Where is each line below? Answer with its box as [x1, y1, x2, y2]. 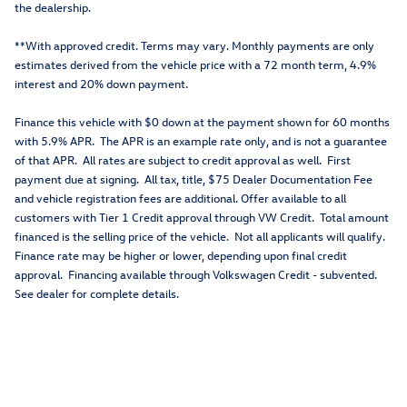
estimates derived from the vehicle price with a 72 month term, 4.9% [15, 55, 376, 72]
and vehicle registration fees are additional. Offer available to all [15, 189, 346, 205]
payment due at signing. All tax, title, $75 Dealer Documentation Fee [15, 170, 372, 186]
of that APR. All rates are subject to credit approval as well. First [15, 151, 351, 167]
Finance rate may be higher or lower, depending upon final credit [15, 246, 347, 263]
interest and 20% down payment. [15, 74, 188, 91]
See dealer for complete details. [15, 284, 179, 301]
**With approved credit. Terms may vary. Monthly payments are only [15, 36, 374, 53]
